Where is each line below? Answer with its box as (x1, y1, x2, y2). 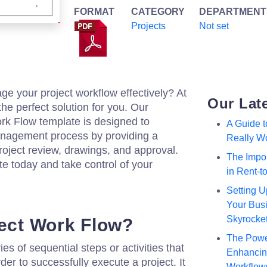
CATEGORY (131, 7, 185, 17)
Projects (131, 21, 166, 31)
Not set (199, 21, 229, 31)
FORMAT (74, 7, 114, 17)
